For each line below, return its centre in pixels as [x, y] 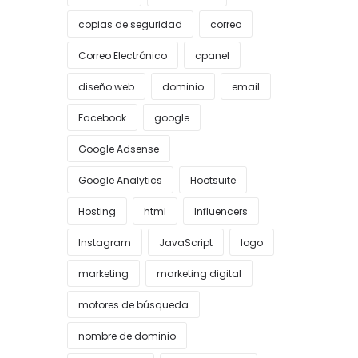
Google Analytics [120, 180]
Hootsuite [213, 180]
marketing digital [199, 274]
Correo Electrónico [122, 56]
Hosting [97, 211]
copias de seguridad [130, 24]
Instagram [104, 243]
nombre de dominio [127, 336]
